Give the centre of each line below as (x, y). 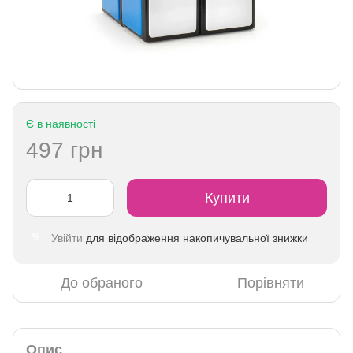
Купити (227, 197)
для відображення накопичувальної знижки (195, 238)
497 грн (64, 150)
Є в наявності (61, 123)
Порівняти (271, 282)
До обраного (101, 282)
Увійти (67, 238)
